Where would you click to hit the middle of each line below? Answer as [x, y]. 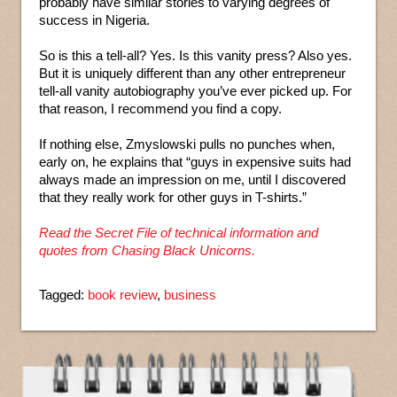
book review [122, 295]
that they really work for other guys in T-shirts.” [173, 198]
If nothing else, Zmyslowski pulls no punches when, [187, 144]
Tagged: [63, 295]
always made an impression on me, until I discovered [192, 180]
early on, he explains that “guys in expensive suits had [195, 162]
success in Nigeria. [94, 20]
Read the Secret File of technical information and [179, 233]
